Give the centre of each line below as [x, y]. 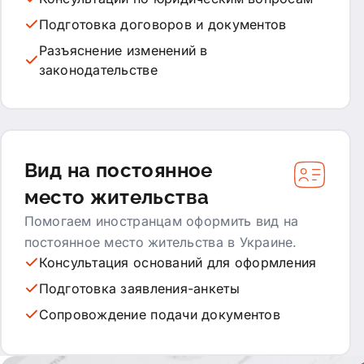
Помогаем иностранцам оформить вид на [161, 221]
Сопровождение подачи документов [159, 314]
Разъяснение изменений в [123, 50]
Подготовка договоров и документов [162, 24]
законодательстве [98, 69]
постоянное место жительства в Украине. [160, 242]
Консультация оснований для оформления [178, 262]
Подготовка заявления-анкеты [139, 288]
